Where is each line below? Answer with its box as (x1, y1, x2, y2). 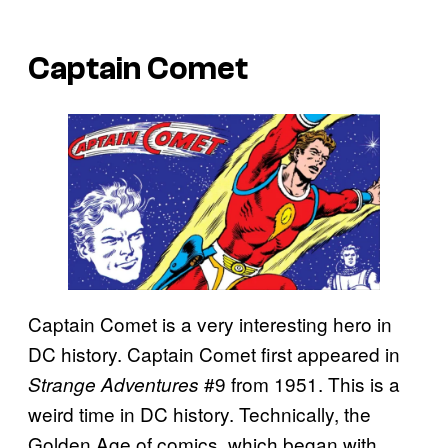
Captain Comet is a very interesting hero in (28, 309, 392, 337)
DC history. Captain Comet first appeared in (28, 339, 400, 367)
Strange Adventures (28, 370, 199, 397)
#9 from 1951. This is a (199, 369, 400, 397)
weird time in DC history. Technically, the (28, 399, 371, 427)
